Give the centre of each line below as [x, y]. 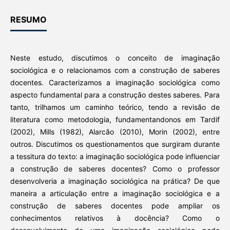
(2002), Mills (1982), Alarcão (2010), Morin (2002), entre [115, 132]
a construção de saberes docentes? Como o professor [115, 169]
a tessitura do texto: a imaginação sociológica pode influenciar [115, 157]
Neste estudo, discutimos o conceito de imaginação [115, 58]
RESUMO [28, 20]
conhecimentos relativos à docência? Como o [115, 218]
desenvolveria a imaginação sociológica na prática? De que [115, 181]
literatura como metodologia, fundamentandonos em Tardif [115, 120]
